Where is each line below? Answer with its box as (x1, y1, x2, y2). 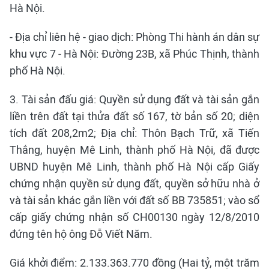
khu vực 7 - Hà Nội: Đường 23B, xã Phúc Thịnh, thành (10, 47, 259, 60)
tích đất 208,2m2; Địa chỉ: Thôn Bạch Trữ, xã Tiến (10, 127, 259, 139)
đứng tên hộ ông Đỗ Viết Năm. (10, 228, 153, 240)
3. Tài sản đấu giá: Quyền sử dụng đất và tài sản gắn (10, 93, 259, 106)
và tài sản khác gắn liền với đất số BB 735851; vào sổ (10, 194, 259, 207)
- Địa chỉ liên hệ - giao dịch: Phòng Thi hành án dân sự (10, 31, 259, 43)
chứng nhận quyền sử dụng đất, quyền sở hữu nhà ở (10, 177, 259, 190)
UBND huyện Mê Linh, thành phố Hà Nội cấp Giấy (10, 160, 259, 173)
